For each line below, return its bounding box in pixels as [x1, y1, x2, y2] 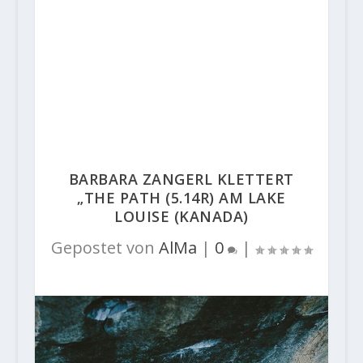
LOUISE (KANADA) [114, 207, 249, 226]
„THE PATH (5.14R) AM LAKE [77, 188, 286, 207]
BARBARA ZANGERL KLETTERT [68, 169, 294, 189]
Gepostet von [50, 237, 159, 258]
